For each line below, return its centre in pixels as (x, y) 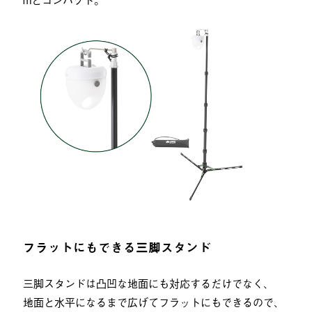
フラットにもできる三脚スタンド (117, 247)
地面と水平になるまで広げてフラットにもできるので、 (153, 301)
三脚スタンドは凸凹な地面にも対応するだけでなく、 (148, 282)
